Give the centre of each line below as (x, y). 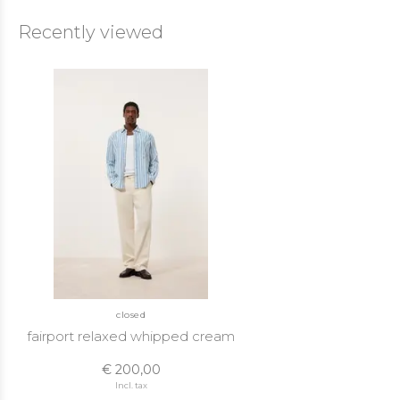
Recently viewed (91, 32)
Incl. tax (131, 385)
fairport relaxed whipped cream (131, 336)
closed (131, 315)
